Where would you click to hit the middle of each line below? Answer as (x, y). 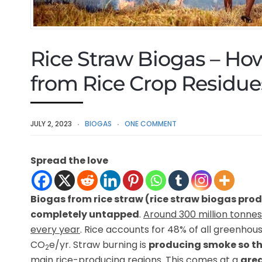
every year (55, 229)
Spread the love (69, 160)
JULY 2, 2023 (51, 123)
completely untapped (85, 214)
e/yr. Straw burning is (99, 244)
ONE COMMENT (151, 123)
